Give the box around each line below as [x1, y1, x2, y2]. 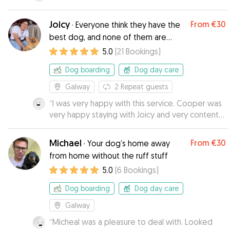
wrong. [49, 44, 74, 54]
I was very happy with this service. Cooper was [52, 98, 177, 108]
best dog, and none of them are [49, 32, 166, 42]
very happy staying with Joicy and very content [49, 109, 219, 120]
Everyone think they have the [75, 20, 180, 30]
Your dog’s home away [87, 138, 170, 148]
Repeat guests [121, 82, 168, 91]
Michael [49, 137, 82, 149]
